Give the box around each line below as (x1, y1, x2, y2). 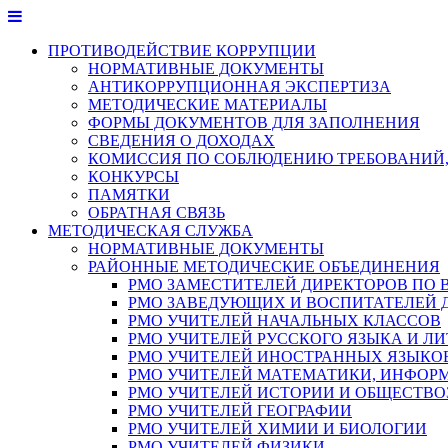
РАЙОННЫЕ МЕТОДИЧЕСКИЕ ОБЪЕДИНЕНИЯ (88, 258, 440, 275)
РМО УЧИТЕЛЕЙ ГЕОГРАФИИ (128, 402, 352, 419)
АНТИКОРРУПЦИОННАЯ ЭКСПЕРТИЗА (88, 78, 391, 95)
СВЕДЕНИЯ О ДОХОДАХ (88, 132, 275, 149)
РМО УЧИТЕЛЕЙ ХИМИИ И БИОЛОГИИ (128, 420, 427, 437)
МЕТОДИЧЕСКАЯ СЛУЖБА (48, 222, 253, 239)
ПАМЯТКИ (88, 186, 170, 203)
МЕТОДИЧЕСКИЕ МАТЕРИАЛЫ (88, 96, 327, 113)
